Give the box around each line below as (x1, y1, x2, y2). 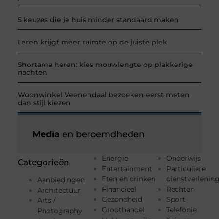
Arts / (37, 196, 56, 205)
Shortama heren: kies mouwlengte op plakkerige (17, 60, 193, 69)
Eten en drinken (101, 175, 155, 184)
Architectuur (37, 186, 81, 195)
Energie (101, 154, 128, 163)
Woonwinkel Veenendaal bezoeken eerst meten (17, 90, 190, 100)
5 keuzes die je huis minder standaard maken (17, 15, 179, 24)
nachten (17, 68, 47, 77)
